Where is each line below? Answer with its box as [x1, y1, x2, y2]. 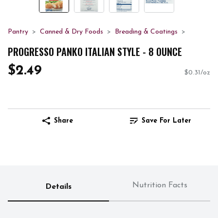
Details [45, 183, 72, 191]
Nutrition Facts [132, 182, 187, 190]
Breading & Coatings [115, 28, 178, 36]
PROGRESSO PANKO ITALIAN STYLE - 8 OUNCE [8, 44, 182, 59]
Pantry [8, 28, 28, 36]
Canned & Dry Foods [40, 28, 103, 36]
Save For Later [142, 117, 191, 125]
